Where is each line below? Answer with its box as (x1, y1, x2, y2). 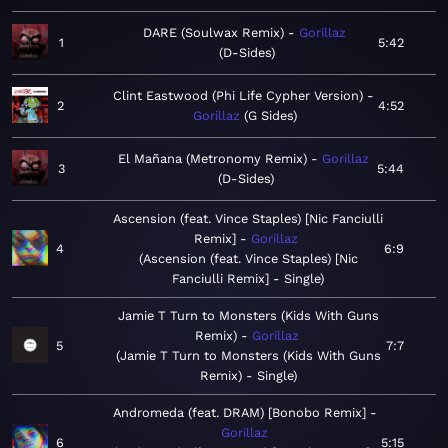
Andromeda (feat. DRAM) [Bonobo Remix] (112, 405, 366, 421)
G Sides (248, 108, 294, 124)
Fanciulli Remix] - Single (172, 271, 320, 287)
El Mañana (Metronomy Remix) (118, 151, 308, 167)
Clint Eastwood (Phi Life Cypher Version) (112, 88, 363, 104)
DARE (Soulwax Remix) (143, 25, 285, 41)
